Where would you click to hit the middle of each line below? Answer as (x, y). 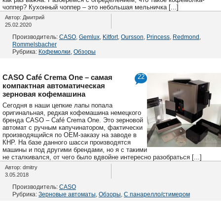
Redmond (186, 37)
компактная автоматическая (54, 85)
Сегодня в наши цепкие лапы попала (57, 105)
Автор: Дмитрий (25, 17)
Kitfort (110, 37)
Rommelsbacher (35, 44)
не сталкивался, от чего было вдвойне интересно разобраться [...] (102, 157)
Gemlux (89, 37)
